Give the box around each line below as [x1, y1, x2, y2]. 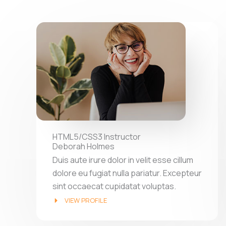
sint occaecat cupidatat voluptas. [52, 180, 176, 192]
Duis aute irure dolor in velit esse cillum [52, 154, 193, 165]
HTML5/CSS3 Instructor [52, 131, 141, 142]
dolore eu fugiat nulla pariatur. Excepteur [52, 167, 202, 179]
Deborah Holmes [52, 140, 115, 152]
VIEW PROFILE [64, 195, 107, 205]
